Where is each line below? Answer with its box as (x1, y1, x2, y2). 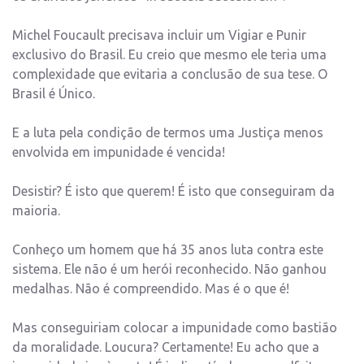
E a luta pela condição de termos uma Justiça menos (12, 125, 323, 141)
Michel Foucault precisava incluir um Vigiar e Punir (12, 28, 306, 43)
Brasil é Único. (12, 86, 95, 102)
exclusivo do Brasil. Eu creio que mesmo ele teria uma (12, 47, 327, 63)
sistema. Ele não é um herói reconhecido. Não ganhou (12, 262, 327, 277)
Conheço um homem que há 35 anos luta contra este (12, 242, 323, 258)
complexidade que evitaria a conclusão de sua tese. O (12, 67, 327, 82)
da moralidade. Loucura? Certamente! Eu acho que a (12, 340, 319, 355)
